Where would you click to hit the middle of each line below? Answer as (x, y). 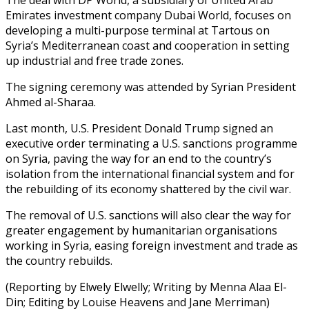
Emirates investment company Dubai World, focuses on (148, 15)
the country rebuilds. (59, 260)
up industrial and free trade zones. (94, 60)
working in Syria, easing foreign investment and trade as (152, 245)
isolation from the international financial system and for (150, 173)
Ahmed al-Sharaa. (51, 102)
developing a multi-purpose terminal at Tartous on (138, 30)
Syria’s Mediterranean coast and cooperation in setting (148, 45)
